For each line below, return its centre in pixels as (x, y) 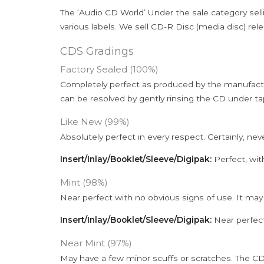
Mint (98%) (84, 183)
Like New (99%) (95, 122)
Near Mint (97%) (96, 243)
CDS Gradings (97, 52)
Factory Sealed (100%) (109, 70)
